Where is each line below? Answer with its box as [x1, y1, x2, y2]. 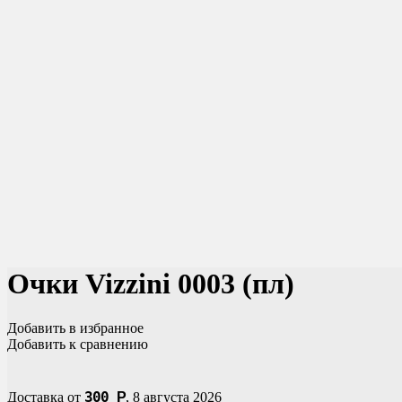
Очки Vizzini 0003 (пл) [7, 267, 294, 301]
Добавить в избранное [7, 319, 144, 336]
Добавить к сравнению [7, 336, 148, 352]
